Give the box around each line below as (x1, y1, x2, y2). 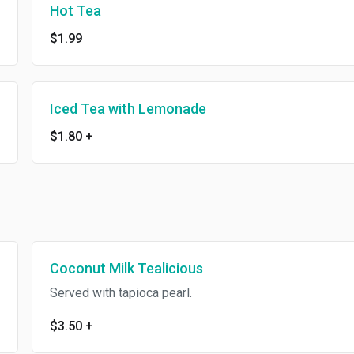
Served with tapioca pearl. (49, 285, 192, 300)
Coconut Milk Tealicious (49, 260, 203, 277)
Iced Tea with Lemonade (49, 100, 206, 117)
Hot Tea (49, 2, 101, 19)
